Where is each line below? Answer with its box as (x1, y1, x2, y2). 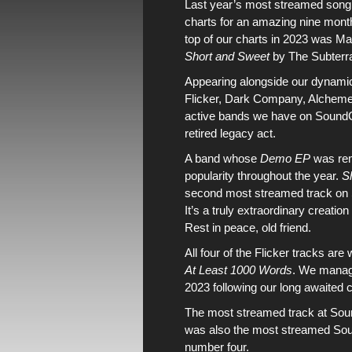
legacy (220, 126, 254, 140)
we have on (250, 109, 315, 123)
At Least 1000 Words (185, 263, 292, 277)
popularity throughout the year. (185, 169, 342, 182)
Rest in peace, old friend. (185, 221, 311, 234)
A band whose (185, 152, 260, 165)
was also (185, 323, 233, 336)
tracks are (289, 246, 347, 259)
